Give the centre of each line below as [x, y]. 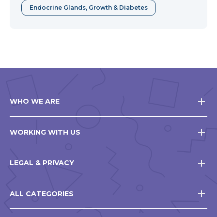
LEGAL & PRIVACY [42, 163]
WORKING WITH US [45, 132]
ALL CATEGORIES [42, 194]
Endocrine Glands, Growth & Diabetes [89, 7]
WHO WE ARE [35, 101]
